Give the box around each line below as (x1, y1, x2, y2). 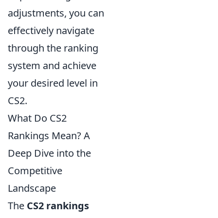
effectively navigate (8, 24, 94, 37)
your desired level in (8, 76, 98, 90)
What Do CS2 (8, 111, 67, 125)
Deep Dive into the (8, 146, 91, 160)
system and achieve (8, 59, 96, 72)
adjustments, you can (8, 6, 104, 19)
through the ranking (8, 41, 98, 54)
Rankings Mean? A (8, 129, 90, 142)
